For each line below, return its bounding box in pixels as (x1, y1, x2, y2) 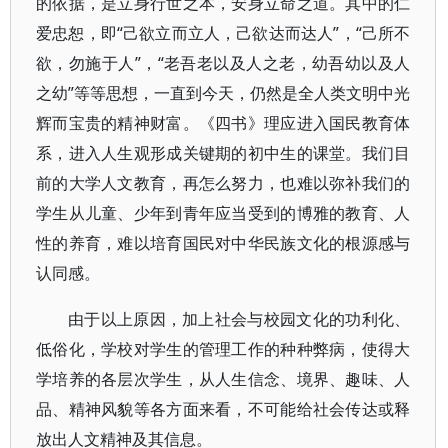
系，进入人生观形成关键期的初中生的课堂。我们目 (36, 142, 411, 164)
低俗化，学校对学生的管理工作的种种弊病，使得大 (36, 338, 411, 360)
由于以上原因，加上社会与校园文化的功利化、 (68, 308, 411, 330)
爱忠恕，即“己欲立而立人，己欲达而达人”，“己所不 (36, 22, 411, 44)
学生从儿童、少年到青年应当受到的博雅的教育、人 (36, 202, 411, 224)
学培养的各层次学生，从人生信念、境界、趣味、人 (36, 368, 411, 390)
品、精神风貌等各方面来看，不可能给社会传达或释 (36, 398, 411, 420)
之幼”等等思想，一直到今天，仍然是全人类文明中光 (36, 82, 411, 104)
